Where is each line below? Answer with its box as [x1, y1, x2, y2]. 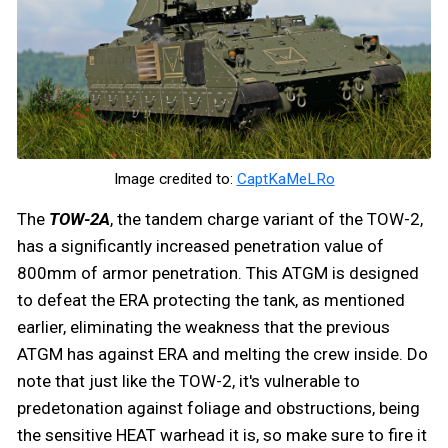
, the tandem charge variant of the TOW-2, [110, 209, 423, 230]
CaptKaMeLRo [236, 170, 335, 189]
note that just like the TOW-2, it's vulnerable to [17, 371, 360, 392]
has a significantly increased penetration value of [17, 236, 384, 257]
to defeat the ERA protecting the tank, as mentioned [17, 290, 405, 311]
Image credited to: [113, 170, 237, 189]
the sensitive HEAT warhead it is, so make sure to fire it [17, 425, 427, 446]
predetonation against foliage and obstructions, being [17, 398, 420, 419]
